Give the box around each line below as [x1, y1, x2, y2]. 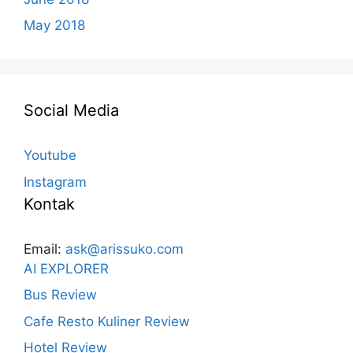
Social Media [24, 101, 119, 121]
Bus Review [24, 287, 97, 303]
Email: [24, 240, 65, 257]
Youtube [24, 147, 76, 164]
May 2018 [24, 17, 85, 34]
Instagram [24, 173, 87, 190]
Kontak [24, 194, 75, 214]
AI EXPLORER [24, 260, 109, 277]
